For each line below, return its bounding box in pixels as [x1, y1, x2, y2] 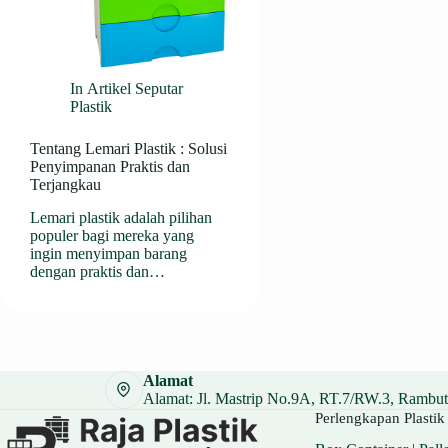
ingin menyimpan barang [30, 245, 187, 262]
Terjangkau [30, 176, 101, 194]
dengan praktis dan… [30, 263, 165, 280]
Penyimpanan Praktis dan [30, 158, 190, 176]
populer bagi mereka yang [30, 227, 194, 244]
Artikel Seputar [87, 80, 184, 98]
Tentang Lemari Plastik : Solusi [30, 140, 227, 158]
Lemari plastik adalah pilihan [30, 209, 212, 226]
